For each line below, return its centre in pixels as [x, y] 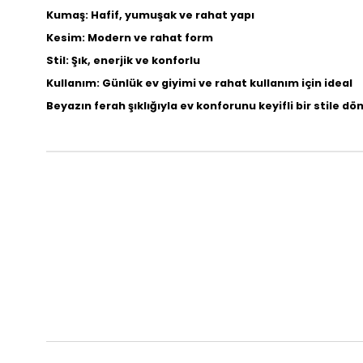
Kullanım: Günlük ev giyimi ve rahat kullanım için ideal [199, 83]
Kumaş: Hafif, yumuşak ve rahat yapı [150, 15]
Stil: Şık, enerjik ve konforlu [123, 60]
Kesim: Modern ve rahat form [130, 38]
